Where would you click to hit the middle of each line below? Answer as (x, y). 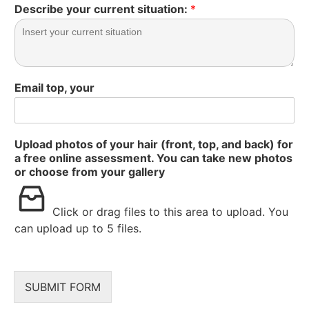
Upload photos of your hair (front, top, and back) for (154, 144)
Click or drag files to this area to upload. (159, 212)
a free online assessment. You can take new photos (153, 158)
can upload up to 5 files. (78, 229)
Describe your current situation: (102, 9)
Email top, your (54, 88)
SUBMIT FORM (63, 287)
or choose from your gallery (90, 172)
